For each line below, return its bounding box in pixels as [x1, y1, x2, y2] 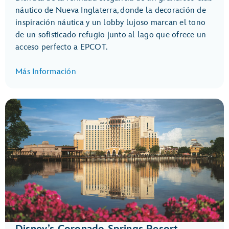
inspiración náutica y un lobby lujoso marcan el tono [15, 18, 205, 28]
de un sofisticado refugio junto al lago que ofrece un [15, 30, 207, 40]
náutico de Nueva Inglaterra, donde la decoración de [15, 6, 206, 16]
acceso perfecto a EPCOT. [15, 42, 107, 53]
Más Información [15, 67, 76, 77]
